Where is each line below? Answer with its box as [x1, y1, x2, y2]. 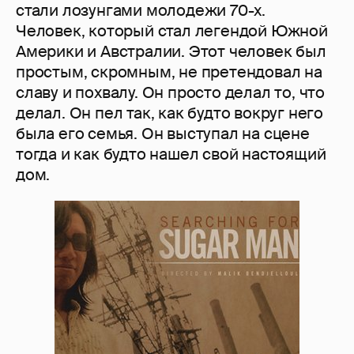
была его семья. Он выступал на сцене [16, 122, 310, 144]
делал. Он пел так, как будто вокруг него [16, 102, 323, 123]
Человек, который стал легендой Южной [16, 20, 328, 41]
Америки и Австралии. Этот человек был [16, 40, 326, 62]
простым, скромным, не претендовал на [16, 61, 322, 82]
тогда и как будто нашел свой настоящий [16, 143, 326, 164]
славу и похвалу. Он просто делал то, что [16, 81, 325, 103]
